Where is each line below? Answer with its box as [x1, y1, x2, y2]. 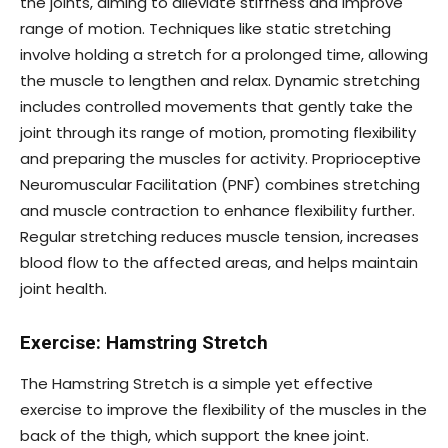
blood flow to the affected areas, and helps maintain [20, 251, 418, 273]
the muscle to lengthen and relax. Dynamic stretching [20, 69, 420, 91]
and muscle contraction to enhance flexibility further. [20, 199, 415, 221]
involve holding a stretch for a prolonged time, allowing [20, 43, 428, 65]
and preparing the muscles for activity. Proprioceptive [20, 147, 421, 169]
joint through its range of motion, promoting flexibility [20, 121, 416, 143]
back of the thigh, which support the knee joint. [20, 424, 369, 446]
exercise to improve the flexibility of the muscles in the [20, 398, 427, 420]
